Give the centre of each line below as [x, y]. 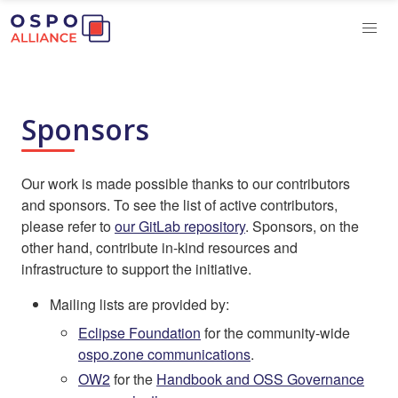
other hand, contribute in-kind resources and [159, 247]
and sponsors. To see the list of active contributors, [179, 205]
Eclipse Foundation [139, 333]
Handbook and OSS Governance [260, 379]
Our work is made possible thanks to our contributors [186, 183]
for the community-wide [275, 333]
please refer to [68, 226]
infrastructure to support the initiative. [136, 269]
